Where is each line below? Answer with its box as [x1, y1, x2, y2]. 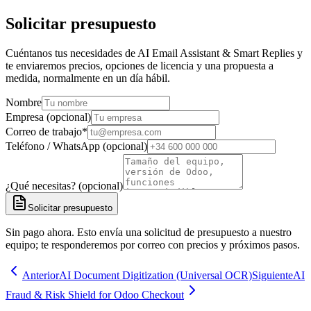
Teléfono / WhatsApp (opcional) [6, 140, 147, 152]
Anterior [22, 269, 59, 281]
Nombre [6, 96, 42, 108]
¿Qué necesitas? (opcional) [6, 179, 123, 192]
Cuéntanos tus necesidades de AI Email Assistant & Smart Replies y [6, 47, 303, 59]
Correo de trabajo [6, 125, 82, 137]
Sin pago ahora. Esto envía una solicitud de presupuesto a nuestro [6, 226, 292, 238]
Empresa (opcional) [6, 110, 91, 123]
